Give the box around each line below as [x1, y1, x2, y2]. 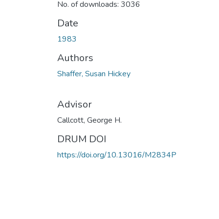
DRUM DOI [57, 132, 106, 146]
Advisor [57, 97, 92, 111]
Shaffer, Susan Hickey [57, 68, 131, 79]
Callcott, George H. [57, 114, 122, 126]
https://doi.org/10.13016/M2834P [57, 149, 176, 160]
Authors [57, 51, 93, 65]
